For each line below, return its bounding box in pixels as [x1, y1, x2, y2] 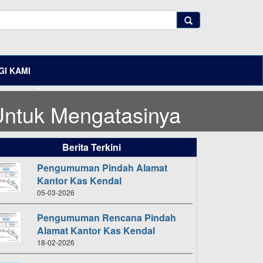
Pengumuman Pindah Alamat [37, 161, 167, 174]
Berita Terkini [62, 140, 121, 154]
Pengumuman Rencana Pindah [37, 211, 176, 224]
